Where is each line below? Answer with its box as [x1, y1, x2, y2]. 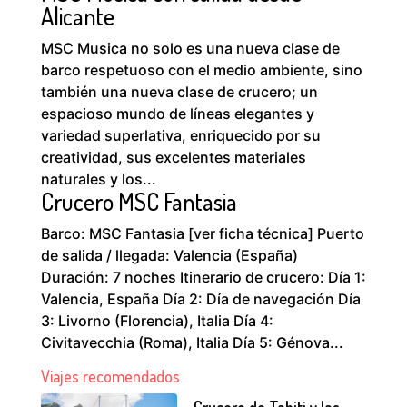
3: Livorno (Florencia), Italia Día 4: [40, 312, 273, 330]
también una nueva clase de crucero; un [40, 83, 318, 101]
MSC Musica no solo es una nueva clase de [40, 39, 340, 57]
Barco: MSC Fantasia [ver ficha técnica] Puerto [40, 224, 364, 243]
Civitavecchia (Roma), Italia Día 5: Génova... [40, 333, 343, 352]
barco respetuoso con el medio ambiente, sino [40, 61, 362, 79]
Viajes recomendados [40, 366, 180, 386]
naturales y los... [40, 170, 156, 188]
